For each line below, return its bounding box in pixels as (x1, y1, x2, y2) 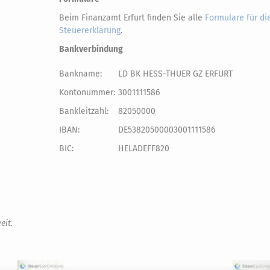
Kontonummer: (58, 87, 115, 98)
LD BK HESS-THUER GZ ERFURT (118, 69, 233, 79)
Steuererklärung (58, 25, 121, 36)
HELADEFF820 (118, 143, 169, 154)
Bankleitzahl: (58, 106, 108, 116)
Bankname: (58, 69, 102, 79)
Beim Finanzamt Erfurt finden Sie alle (58, 13, 205, 23)
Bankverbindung (58, 44, 123, 54)
